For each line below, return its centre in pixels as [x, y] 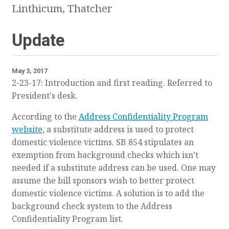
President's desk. [44, 95]
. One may [196, 167]
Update [38, 40]
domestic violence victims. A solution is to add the [108, 193]
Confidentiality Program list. [67, 219]
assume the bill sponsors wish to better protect [103, 180]
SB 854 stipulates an [155, 142]
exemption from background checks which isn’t [105, 155]
